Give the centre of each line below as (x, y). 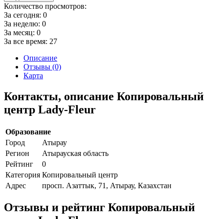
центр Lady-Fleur (50, 109)
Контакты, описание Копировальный (104, 96)
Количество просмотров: (45, 6)
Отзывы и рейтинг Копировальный (99, 208)
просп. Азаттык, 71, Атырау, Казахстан (107, 185)
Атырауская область (75, 153)
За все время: (27, 41)
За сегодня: (23, 15)
